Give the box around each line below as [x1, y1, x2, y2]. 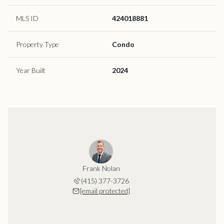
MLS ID [16, 13, 38, 22]
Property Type [16, 39, 59, 48]
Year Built [16, 65, 45, 74]
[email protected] [80, 186, 130, 195]
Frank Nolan [82, 163, 120, 172]
